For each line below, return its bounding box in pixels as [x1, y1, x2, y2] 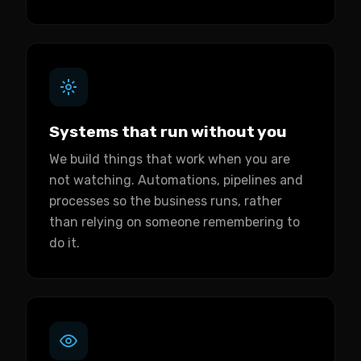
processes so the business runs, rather [49, 193, 282, 209]
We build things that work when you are [49, 151, 290, 167]
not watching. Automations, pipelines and [49, 172, 303, 188]
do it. [49, 235, 80, 251]
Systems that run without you [49, 122, 287, 141]
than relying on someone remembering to [49, 214, 300, 230]
